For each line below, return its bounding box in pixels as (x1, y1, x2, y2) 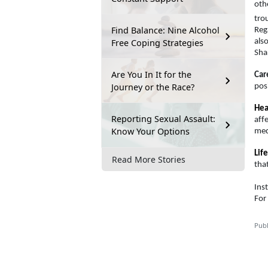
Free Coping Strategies (111, 36, 203, 48)
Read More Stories (112, 153, 185, 165)
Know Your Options (111, 125, 190, 137)
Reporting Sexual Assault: (111, 112, 215, 124)
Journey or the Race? (111, 81, 194, 93)
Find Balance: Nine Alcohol (111, 24, 220, 36)
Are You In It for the (111, 68, 191, 80)
